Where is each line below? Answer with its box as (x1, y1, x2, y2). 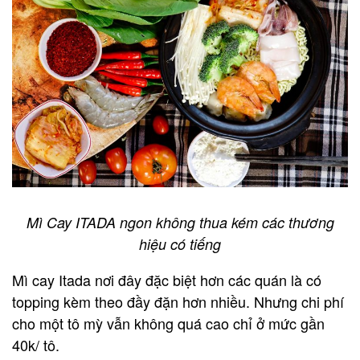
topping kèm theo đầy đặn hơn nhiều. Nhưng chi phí (12, 290, 344, 312)
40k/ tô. (12, 333, 59, 355)
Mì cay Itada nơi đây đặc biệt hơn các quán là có (12, 268, 321, 290)
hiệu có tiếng (139, 233, 221, 254)
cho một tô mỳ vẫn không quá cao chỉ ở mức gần (12, 312, 325, 333)
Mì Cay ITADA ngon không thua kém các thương (26, 211, 334, 232)
